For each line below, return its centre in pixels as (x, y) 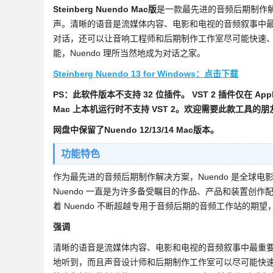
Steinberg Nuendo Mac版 (105, 9)
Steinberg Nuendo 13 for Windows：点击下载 (146, 74)
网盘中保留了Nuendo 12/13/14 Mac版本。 (136, 130)
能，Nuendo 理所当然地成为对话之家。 (129, 53)
